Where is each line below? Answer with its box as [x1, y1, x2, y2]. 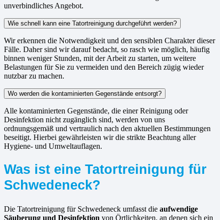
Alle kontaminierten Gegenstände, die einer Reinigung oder [4, 106, 188, 115]
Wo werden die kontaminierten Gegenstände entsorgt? [8, 89, 162, 97]
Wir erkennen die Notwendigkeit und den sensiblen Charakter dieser [4, 36, 215, 45]
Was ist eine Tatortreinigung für [4, 162, 207, 177]
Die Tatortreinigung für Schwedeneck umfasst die [4, 205, 160, 214]
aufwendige [160, 205, 198, 214]
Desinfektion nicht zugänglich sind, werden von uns [4, 115, 165, 124]
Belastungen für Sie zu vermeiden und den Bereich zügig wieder [4, 62, 204, 71]
